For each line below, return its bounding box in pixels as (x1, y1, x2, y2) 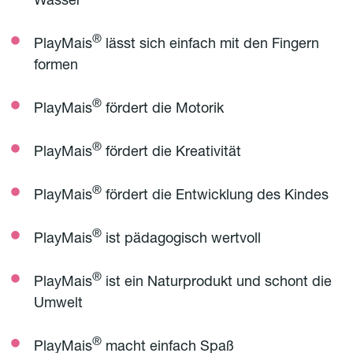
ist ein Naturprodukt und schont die (102, 276, 332, 290)
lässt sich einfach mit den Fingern (102, 38, 319, 52)
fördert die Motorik (102, 102, 224, 117)
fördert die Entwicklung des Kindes (102, 189, 329, 203)
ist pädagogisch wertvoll (102, 232, 261, 247)
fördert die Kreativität (102, 146, 241, 160)
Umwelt (34, 297, 83, 311)
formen (34, 59, 78, 73)
